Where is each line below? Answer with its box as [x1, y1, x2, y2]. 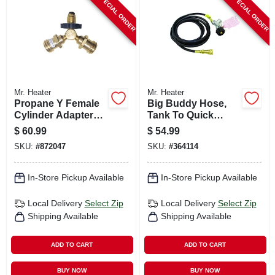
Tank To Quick [147, 109, 214, 120]
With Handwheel [14, 121, 90, 132]
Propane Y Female [14, 98, 56, 109]
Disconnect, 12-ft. [147, 121, 228, 132]
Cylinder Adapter [14, 109, 93, 120]
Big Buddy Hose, [147, 98, 227, 109]
